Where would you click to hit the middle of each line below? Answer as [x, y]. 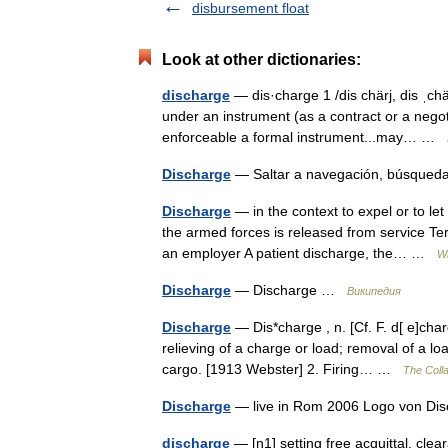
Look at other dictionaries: [261, 60]
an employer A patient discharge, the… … [299, 253]
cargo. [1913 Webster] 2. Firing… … [282, 369]
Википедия [374, 291]
